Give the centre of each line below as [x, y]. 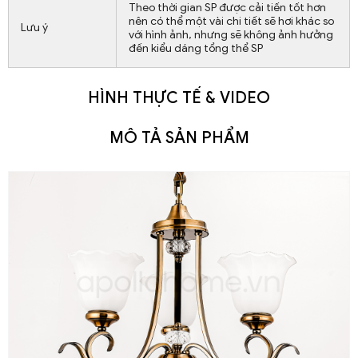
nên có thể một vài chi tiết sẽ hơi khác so [231, 21]
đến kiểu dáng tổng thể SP [196, 48]
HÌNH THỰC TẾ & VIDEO [179, 97]
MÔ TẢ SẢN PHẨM [179, 137]
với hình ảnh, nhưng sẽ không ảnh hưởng [231, 34]
